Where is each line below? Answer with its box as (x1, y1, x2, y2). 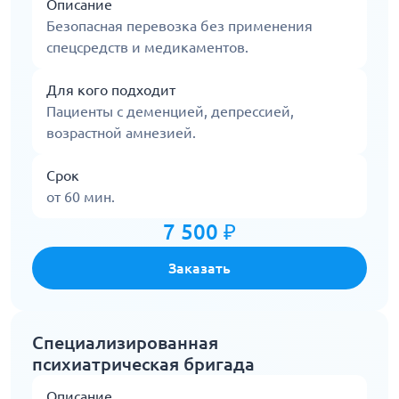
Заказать (168, 260, 231, 277)
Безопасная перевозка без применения (46, 18, 313, 35)
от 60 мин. (46, 189, 115, 206)
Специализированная (32, 332, 218, 354)
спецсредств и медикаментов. (46, 39, 248, 56)
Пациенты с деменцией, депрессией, (46, 103, 294, 120)
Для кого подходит (46, 82, 175, 99)
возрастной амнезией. (46, 125, 196, 142)
